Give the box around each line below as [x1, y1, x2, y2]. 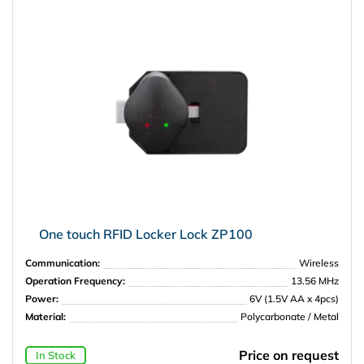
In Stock [35, 348, 76, 362]
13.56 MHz [291, 275, 339, 288]
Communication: [25, 257, 100, 270]
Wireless [299, 257, 339, 270]
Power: [25, 292, 58, 305]
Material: [25, 310, 66, 323]
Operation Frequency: [25, 275, 125, 288]
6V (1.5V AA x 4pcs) [249, 292, 339, 305]
